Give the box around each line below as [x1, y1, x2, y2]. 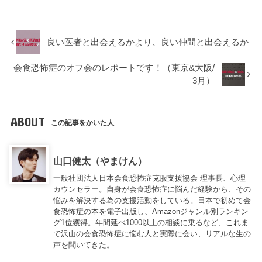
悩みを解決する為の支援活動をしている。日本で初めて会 [53, 196, 251, 205]
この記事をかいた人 [51, 118, 115, 127]
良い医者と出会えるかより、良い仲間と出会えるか [47, 37, 249, 47]
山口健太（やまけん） [53, 155, 147, 166]
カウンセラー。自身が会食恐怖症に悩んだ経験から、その [53, 185, 251, 194]
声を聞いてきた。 [53, 240, 115, 250]
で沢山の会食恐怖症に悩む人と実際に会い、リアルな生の [53, 229, 251, 239]
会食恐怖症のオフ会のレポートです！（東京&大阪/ [13, 63, 215, 73]
